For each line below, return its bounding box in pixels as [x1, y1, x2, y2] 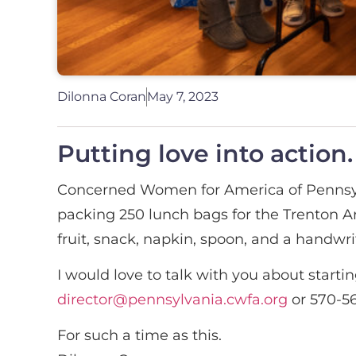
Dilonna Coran [57, 88, 146, 104]
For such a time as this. [57, 327, 222, 345]
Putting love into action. [57, 138, 353, 168]
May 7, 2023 [147, 88, 219, 104]
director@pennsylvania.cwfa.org [57, 290, 288, 308]
